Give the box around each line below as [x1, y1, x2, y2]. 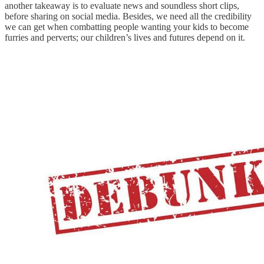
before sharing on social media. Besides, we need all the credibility [5, 11, 252, 21]
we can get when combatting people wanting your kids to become [5, 21, 249, 32]
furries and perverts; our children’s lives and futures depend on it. [5, 32, 245, 42]
